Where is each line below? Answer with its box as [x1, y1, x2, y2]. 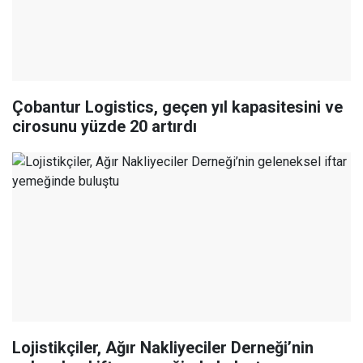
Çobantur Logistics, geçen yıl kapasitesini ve [12, 97, 343, 117]
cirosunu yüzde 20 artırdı [12, 117, 197, 137]
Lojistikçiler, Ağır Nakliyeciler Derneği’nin [12, 338, 314, 358]
